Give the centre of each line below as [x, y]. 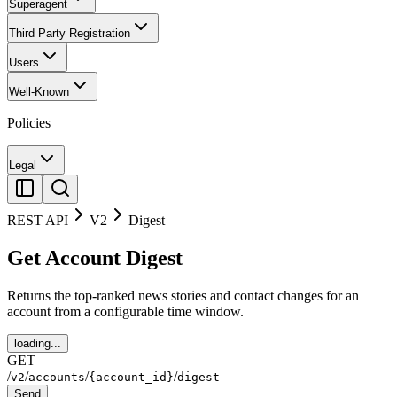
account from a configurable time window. [125, 311]
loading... [38, 343]
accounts [57, 377]
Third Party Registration [70, 33]
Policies [29, 123]
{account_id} [131, 377]
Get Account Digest [95, 257]
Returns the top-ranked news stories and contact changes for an [183, 295]
